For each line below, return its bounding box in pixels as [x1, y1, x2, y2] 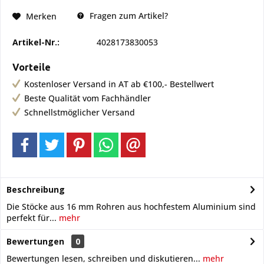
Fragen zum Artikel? [87, 10, 168, 21]
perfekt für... [6, 212, 57, 223]
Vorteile [12, 62, 51, 72]
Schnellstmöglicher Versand [24, 107, 135, 118]
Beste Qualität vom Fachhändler [24, 93, 151, 104]
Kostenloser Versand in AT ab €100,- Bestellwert [24, 78, 214, 90]
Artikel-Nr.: [12, 37, 60, 48]
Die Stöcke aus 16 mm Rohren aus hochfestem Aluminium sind [6, 201, 256, 212]
